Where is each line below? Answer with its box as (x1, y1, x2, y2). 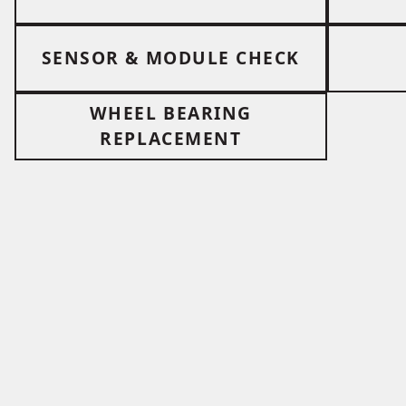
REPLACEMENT (100, 126, 242, 151)
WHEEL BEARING (89, 101, 252, 126)
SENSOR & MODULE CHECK (41, 45, 300, 71)
